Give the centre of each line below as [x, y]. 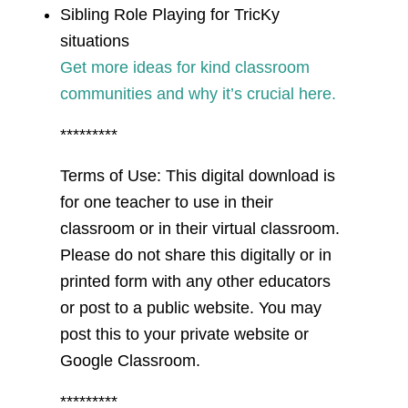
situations [94, 41]
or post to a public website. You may [190, 307]
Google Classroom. [130, 360]
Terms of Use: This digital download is [197, 175]
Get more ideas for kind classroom [184, 67]
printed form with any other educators [195, 281]
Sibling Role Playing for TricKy [169, 14]
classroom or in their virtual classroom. [199, 228]
